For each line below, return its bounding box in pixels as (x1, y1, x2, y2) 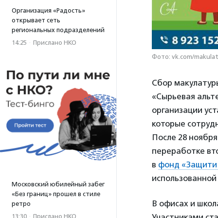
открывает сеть (12, 17, 60, 24)
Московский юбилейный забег (12, 181, 105, 188)
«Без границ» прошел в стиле (12, 190, 100, 198)
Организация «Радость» (12, 7, 85, 14)
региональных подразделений (12, 26, 105, 34)
